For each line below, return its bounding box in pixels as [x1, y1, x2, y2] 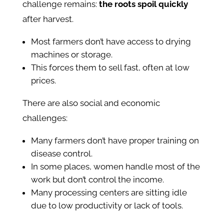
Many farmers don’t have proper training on [30, 135, 199, 146]
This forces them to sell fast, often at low [30, 62, 189, 73]
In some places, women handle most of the [30, 161, 200, 172]
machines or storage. [30, 49, 112, 60]
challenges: [22, 113, 67, 123]
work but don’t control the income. [30, 174, 164, 185]
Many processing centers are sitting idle [30, 187, 187, 198]
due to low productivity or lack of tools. [30, 200, 183, 211]
